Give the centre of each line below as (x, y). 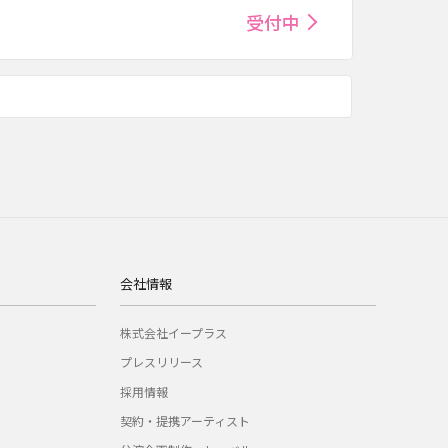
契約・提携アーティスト (185, 420)
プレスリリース (161, 362)
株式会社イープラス (173, 333)
